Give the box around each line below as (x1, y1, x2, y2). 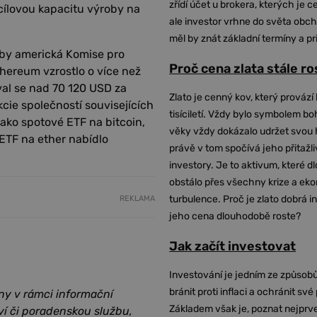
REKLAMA (120, 193, 156, 203)
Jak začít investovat (169, 238, 296, 254)
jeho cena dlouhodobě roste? (169, 210, 301, 222)
